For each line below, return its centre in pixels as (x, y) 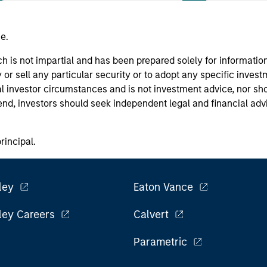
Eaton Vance (163, 187)
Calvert (151, 215)
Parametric (160, 242)
